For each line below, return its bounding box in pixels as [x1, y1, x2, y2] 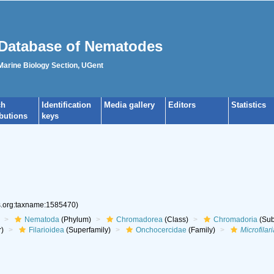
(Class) [162, 215, 188, 224]
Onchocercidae [135, 226, 187, 234]
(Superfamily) [64, 226, 111, 234]
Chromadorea [116, 215, 163, 224]
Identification [42, 100, 91, 109]
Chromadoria [213, 215, 257, 224]
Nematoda [24, 215, 59, 224]
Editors [168, 100, 196, 109]
